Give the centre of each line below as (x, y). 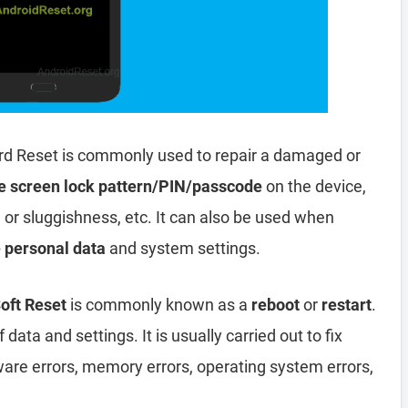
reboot (275, 305)
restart (347, 305)
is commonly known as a (159, 305)
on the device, (314, 186)
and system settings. (183, 248)
